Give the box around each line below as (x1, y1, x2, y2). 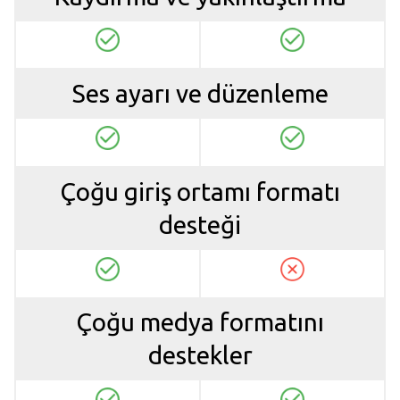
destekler (147, 341, 253, 370)
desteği (159, 210, 241, 238)
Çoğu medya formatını (76, 308, 324, 337)
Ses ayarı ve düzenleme (71, 79, 329, 108)
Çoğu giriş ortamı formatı (60, 177, 340, 205)
